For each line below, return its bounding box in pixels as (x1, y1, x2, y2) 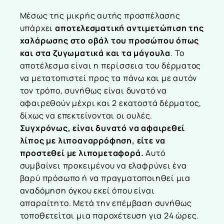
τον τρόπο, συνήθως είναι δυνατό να (19, 85, 167, 96)
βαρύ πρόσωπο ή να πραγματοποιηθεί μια (19, 172, 191, 184)
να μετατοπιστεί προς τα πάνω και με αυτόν (19, 72, 197, 84)
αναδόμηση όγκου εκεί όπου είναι (19, 185, 155, 196)
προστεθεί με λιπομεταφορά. (19, 147, 144, 159)
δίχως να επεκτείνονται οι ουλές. (19, 110, 153, 121)
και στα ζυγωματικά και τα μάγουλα (19, 47, 170, 59)
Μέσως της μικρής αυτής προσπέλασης (19, 10, 180, 21)
